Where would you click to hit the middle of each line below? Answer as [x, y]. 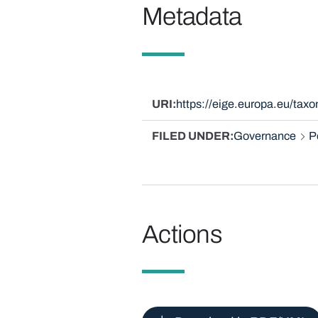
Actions [182, 234]
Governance [264, 136]
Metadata [192, 16]
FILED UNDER [191, 136]
